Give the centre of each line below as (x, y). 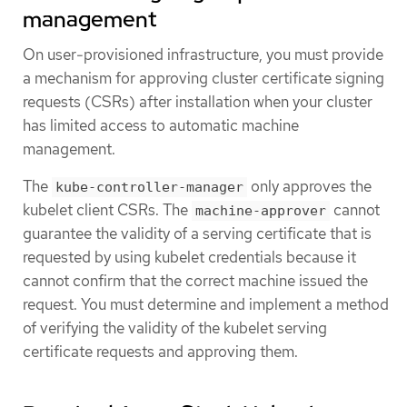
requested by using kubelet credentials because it (189, 258)
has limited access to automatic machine (161, 126)
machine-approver (261, 211)
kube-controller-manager (149, 188)
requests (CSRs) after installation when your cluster (198, 102)
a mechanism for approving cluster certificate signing (203, 79)
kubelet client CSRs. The (107, 210)
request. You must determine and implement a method (206, 305)
